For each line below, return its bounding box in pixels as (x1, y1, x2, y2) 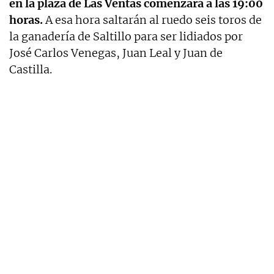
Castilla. (9, 62, 52, 76)
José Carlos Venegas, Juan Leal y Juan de (9, 45, 223, 60)
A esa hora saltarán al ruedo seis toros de (43, 12, 262, 27)
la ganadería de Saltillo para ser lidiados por (9, 29, 243, 43)
